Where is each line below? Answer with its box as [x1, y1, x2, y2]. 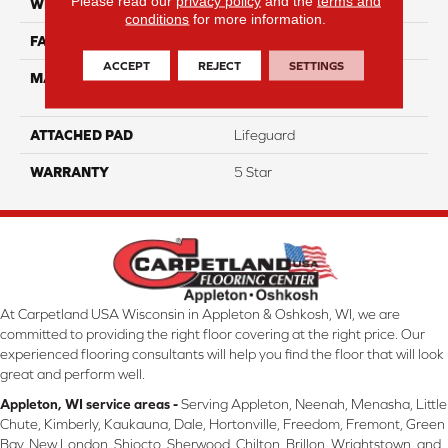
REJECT [198, 58, 242, 73]
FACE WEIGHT [30, 33, 123, 50]
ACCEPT [103, 58, 151, 73]
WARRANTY [30, 164, 109, 181]
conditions [125, 10, 190, 27]
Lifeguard [234, 127, 295, 144]
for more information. [189, 10, 327, 27]
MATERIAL [30, 70, 100, 87]
